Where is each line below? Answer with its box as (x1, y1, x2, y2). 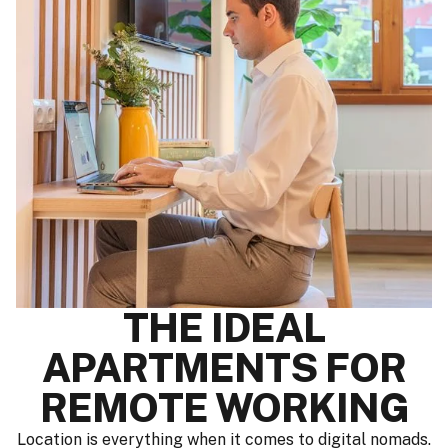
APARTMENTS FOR (42, 343, 406, 391)
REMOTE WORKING (39, 383, 409, 431)
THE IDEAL (123, 303, 325, 351)
